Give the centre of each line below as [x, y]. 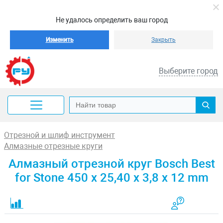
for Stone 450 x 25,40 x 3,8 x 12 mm [111, 178]
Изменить [59, 40]
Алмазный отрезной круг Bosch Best [111, 164]
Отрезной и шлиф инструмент [59, 135]
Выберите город [188, 71]
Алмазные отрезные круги [53, 146]
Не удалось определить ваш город [111, 20]
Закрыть [164, 40]
